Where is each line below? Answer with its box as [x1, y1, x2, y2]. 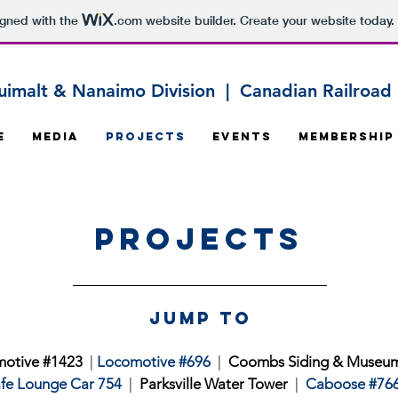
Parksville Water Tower [139, 375, 288, 393]
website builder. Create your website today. [141, 12, 394, 29]
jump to [148, 307, 251, 329]
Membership [298, 130, 394, 143]
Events [211, 130, 272, 143]
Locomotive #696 [97, 353, 211, 370]
